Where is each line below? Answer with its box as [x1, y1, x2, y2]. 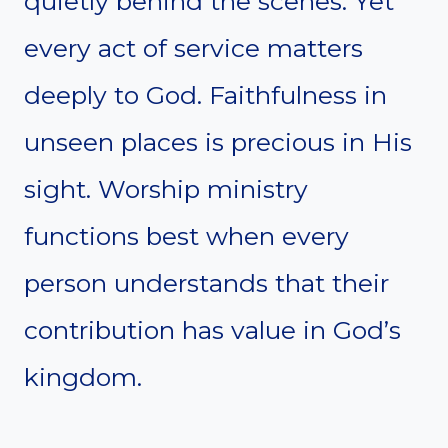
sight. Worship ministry [24, 173, 308, 204]
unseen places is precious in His [24, 126, 412, 157]
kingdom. [24, 361, 142, 392]
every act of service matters [24, 32, 363, 63]
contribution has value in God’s [24, 314, 401, 345]
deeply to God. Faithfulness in [24, 79, 387, 110]
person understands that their [24, 267, 389, 298]
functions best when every [24, 220, 349, 251]
